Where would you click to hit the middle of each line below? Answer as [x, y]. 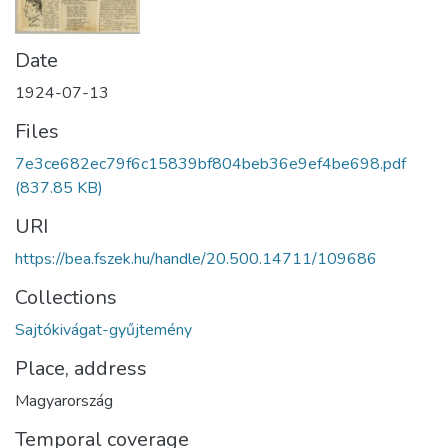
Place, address [81, 369]
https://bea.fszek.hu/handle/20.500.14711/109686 [196, 259]
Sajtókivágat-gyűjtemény [103, 330]
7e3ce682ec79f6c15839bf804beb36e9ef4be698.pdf [210, 164]
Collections [66, 298]
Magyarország [64, 401]
